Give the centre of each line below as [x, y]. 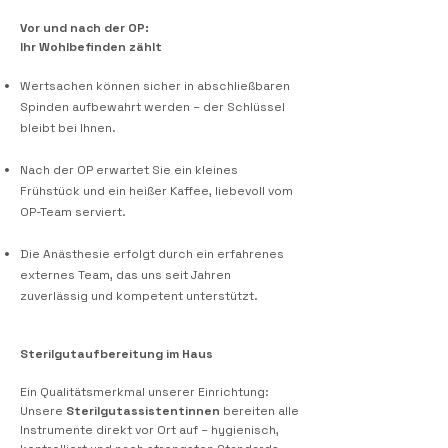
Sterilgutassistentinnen [143, 411]
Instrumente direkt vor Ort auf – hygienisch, [149, 430]
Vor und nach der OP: [84, 28]
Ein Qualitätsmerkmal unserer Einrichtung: [144, 392]
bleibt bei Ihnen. [68, 128]
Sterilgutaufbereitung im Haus [116, 354]
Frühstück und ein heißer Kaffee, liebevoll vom [156, 191]
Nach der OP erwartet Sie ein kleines [129, 170]
